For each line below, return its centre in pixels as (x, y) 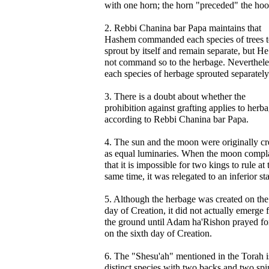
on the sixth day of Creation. (158, 233)
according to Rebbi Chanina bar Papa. (177, 119)
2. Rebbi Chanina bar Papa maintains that (183, 28)
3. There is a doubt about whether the (175, 96)
